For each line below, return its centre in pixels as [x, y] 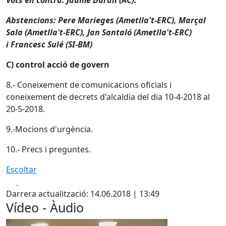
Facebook [36, 181]
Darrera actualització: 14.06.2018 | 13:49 [83, 194]
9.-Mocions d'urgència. [49, 129]
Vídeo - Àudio [45, 208]
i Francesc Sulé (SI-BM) [49, 45]
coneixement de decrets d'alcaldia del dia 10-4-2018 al [108, 97]
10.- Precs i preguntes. [48, 150]
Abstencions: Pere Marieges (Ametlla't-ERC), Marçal [106, 20]
